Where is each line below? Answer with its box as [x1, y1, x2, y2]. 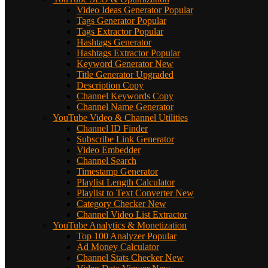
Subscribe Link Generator [77, 133, 174, 144]
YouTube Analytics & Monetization [53, 220, 187, 230]
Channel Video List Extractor [77, 209, 187, 220]
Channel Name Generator [77, 101, 173, 112]
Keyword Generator [77, 58, 153, 69]
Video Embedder [77, 144, 141, 155]
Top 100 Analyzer [77, 230, 145, 241]
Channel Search [77, 155, 136, 166]
